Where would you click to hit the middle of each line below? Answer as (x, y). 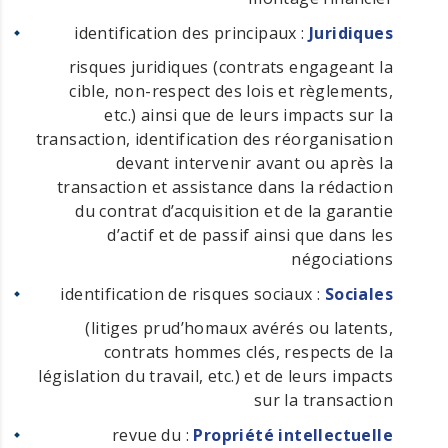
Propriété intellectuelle (293, 434)
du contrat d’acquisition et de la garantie (234, 210)
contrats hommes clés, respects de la (248, 351)
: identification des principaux (185, 32)
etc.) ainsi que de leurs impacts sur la (248, 114)
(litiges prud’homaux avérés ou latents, (239, 327)
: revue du (146, 434)
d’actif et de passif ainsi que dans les (250, 234)
